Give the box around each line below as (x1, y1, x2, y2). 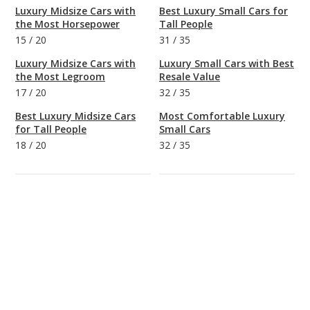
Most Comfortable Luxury (159, 109, 285, 122)
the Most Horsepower (15, 17, 120, 30)
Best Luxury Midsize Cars (15, 109, 136, 122)
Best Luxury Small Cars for (159, 3, 288, 17)
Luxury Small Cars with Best (159, 56, 294, 70)
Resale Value (159, 69, 220, 83)
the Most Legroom (15, 69, 105, 83)
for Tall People (15, 122, 86, 136)
